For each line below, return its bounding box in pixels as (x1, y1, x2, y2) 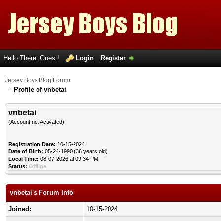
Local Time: (8, 156, 39, 162)
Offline (29, 163, 46, 169)
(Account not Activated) (8, 119, 64, 125)
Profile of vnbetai (14, 86, 66, 93)
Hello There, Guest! (3, 54, 61, 62)
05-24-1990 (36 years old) (43, 148, 108, 154)
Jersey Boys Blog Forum (5, 77, 70, 84)
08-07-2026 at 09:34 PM (39, 156, 98, 162)
